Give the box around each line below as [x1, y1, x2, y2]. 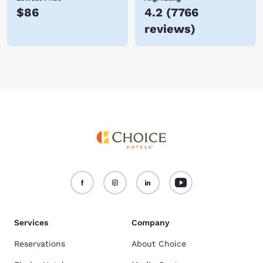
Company [131, 218, 170, 227]
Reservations [14, 239, 65, 248]
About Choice [131, 239, 186, 248]
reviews [144, 22, 191, 36]
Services [14, 218, 48, 227]
